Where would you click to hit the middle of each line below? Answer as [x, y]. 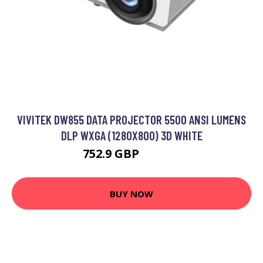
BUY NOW [131, 193]
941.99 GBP [161, 156]
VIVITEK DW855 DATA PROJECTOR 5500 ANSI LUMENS [131, 120]
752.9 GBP [112, 154]
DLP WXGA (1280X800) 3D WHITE [131, 136]
